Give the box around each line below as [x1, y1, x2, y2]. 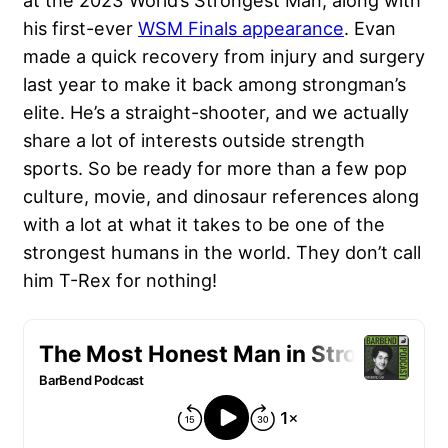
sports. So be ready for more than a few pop [23, 157, 407, 180]
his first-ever [23, 17, 138, 40]
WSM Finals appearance [138, 17, 344, 40]
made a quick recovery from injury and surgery [23, 45, 425, 68]
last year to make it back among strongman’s [23, 73, 406, 96]
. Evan [344, 17, 396, 40]
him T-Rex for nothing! [23, 269, 217, 292]
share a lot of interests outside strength [23, 129, 365, 152]
